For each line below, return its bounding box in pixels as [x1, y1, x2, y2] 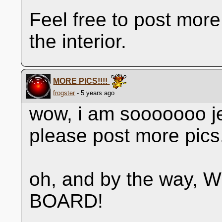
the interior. [29, 31, 127, 52]
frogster [53, 89, 75, 97]
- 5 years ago [75, 89, 115, 97]
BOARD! [29, 190, 104, 212]
